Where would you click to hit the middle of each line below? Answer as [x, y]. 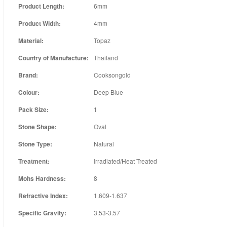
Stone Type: [35, 144]
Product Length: [41, 6]
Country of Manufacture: [53, 58]
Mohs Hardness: [42, 179]
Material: [31, 41]
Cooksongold [112, 75]
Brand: [28, 75]
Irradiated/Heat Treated [125, 161]
